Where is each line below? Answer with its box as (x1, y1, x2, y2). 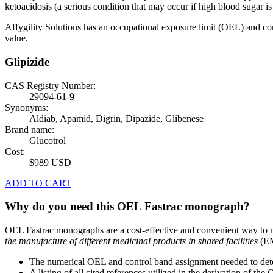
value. (5, 33, 28, 44)
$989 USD (29, 157, 71, 168)
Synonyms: (5, 102, 48, 113)
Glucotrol (29, 135, 66, 146)
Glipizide (5, 55, 49, 69)
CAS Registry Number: (5, 80, 96, 91)
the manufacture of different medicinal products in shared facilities (5, 236, 258, 247)
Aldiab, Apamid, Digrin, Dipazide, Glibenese (29, 113, 204, 124)
